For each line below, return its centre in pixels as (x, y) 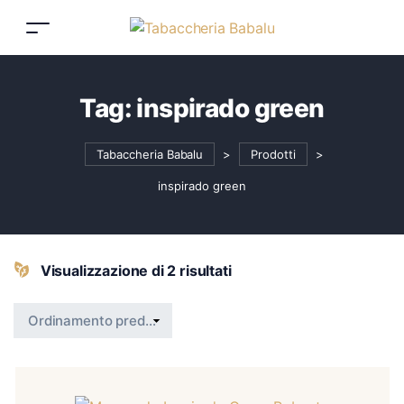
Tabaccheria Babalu (150, 154)
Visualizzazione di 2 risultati (134, 271)
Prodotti (273, 154)
